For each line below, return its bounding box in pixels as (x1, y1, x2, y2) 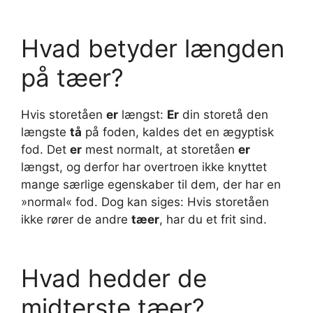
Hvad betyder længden (21, 33, 284, 63)
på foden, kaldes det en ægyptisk (82, 124, 274, 139)
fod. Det (21, 142, 70, 156)
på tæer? (21, 62, 124, 92)
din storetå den (179, 107, 268, 122)
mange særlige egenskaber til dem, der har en (21, 177, 281, 191)
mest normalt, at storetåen (82, 142, 238, 156)
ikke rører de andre (21, 212, 131, 226)
